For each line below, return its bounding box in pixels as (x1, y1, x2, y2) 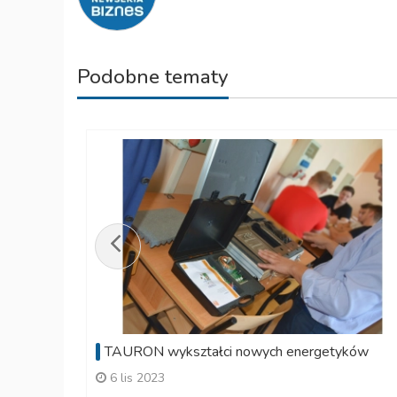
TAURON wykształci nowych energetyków (105, 341, 369, 362)
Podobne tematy (77, 63, 229, 91)
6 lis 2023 (106, 369, 165, 386)
